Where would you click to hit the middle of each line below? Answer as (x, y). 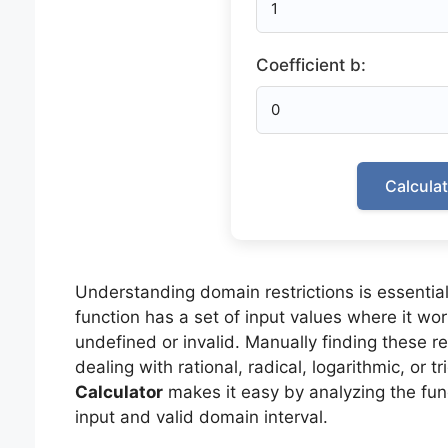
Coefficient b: (310, 65)
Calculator (118, 392)
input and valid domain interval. (201, 417)
